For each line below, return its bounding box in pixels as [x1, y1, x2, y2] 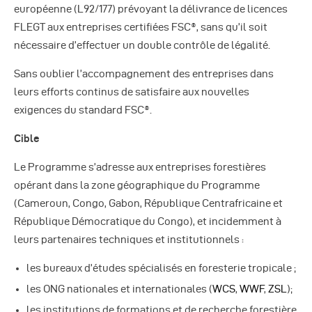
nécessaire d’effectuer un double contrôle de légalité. [14, 39, 270, 51]
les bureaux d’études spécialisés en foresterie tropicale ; [26, 262, 296, 274]
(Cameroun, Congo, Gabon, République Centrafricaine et [14, 197, 283, 209]
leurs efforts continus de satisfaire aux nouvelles [14, 86, 249, 97]
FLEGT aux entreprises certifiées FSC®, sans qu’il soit [14, 21, 267, 33]
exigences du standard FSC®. [14, 104, 152, 116]
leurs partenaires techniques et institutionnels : [14, 233, 244, 245]
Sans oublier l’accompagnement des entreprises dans [14, 68, 274, 79]
